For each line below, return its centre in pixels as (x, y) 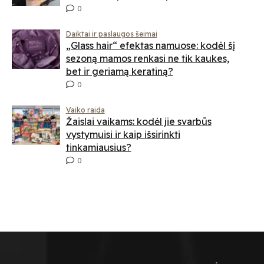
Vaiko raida (85, 110)
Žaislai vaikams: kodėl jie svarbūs (138, 122)
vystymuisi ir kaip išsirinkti (123, 135)
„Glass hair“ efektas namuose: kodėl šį (150, 46)
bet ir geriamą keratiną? (119, 72)
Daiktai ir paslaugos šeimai (111, 34)
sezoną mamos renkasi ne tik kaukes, (147, 59)
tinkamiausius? (98, 148)
